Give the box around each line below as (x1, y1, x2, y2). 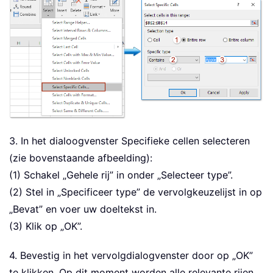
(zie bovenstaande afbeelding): (9, 152, 152, 165)
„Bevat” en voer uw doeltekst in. (9, 203, 157, 216)
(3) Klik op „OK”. (9, 220, 82, 233)
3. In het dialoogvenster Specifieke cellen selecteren (9, 135, 250, 147)
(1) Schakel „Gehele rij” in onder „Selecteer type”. (9, 169, 233, 182)
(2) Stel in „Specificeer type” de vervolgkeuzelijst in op (9, 186, 262, 199)
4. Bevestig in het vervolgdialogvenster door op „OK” (9, 249, 253, 262)
